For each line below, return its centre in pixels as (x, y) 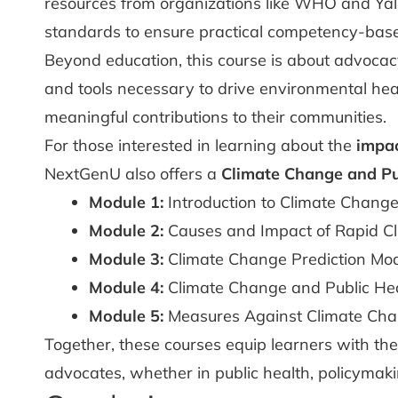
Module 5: (126, 316)
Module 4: (126, 287)
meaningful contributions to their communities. (215, 117)
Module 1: (126, 202)
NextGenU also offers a (133, 174)
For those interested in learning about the (200, 145)
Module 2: (126, 231)
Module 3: (126, 259)
